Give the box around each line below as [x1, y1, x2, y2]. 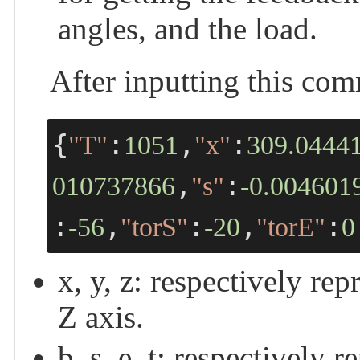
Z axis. [57, 299, 144, 334]
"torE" [256, 211, 326, 242]
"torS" [121, 211, 189, 242]
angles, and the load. [57, 11, 317, 47]
